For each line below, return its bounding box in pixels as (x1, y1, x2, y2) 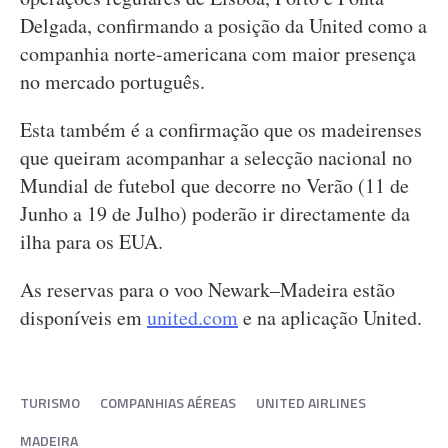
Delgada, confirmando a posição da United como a (20, 12, 427, 39)
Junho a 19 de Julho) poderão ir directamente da (20, 200, 410, 227)
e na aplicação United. (238, 304, 422, 331)
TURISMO (20, 392, 80, 413)
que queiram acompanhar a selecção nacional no (20, 144, 412, 171)
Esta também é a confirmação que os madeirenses (20, 116, 422, 143)
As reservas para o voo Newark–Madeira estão (20, 276, 395, 303)
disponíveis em (20, 304, 147, 331)
